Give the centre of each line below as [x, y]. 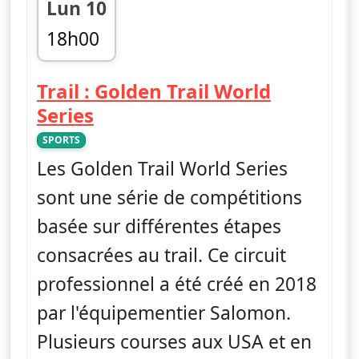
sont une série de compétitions [169, 197]
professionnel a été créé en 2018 [177, 284]
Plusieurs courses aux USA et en [174, 341]
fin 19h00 [86, 67]
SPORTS [61, 139]
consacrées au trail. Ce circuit [161, 255]
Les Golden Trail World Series [162, 168]
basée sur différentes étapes [159, 226]
